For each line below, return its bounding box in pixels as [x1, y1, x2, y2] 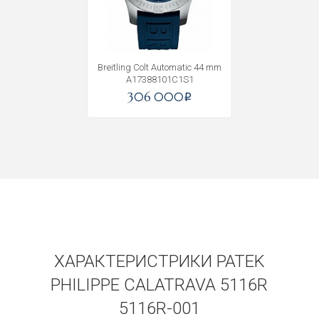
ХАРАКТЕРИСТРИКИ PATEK [53, 251, 265, 271]
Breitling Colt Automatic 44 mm [98, 62, 221, 73]
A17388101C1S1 [125, 74, 194, 85]
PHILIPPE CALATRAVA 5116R [51, 275, 268, 295]
